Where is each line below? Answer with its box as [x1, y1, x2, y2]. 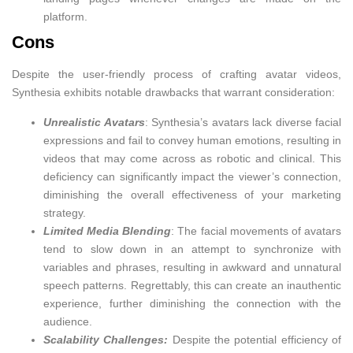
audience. [43, 314, 92, 328]
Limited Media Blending [43, 224, 172, 237]
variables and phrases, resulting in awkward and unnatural [43, 260, 341, 273]
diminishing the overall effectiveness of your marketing [43, 188, 341, 201]
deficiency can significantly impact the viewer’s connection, [43, 169, 341, 183]
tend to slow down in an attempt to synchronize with [43, 242, 341, 255]
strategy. [43, 206, 86, 219]
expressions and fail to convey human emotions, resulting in [43, 133, 341, 147]
